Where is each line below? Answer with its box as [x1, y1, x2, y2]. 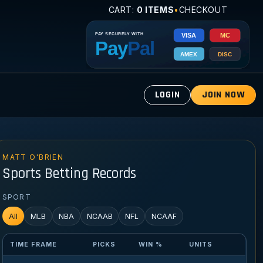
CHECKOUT [178, 5, 228, 15]
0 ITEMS [137, 5, 174, 15]
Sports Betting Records [2, 164, 137, 184]
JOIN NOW [201, 89, 245, 102]
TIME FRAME [10, 241, 57, 248]
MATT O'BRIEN [2, 153, 64, 161]
